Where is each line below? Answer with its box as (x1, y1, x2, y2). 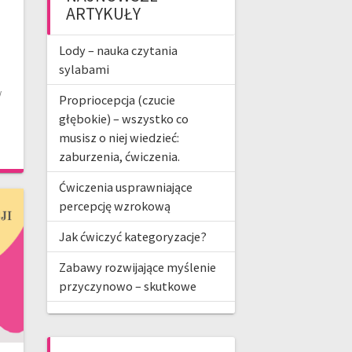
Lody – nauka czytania (58, 42, 178, 59)
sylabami (58, 61, 109, 78)
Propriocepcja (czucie (58, 92, 175, 108)
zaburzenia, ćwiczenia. (58, 148, 180, 165)
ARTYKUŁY (65, 3, 141, 25)
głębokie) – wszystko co (58, 111, 189, 127)
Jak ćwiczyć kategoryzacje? (58, 229, 207, 245)
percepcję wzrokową (58, 198, 170, 214)
